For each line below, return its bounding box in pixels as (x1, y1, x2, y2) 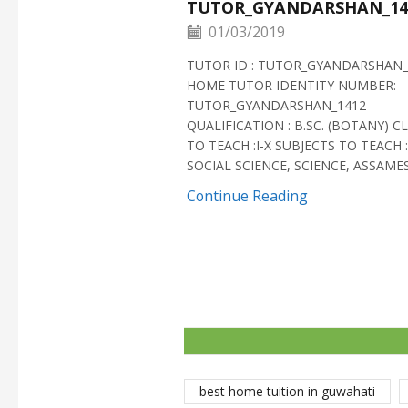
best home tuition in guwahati (199, 382, 375, 401)
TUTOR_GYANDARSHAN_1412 (187, 96, 366, 114)
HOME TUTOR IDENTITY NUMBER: (187, 76, 396, 94)
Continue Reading (187, 185, 308, 206)
